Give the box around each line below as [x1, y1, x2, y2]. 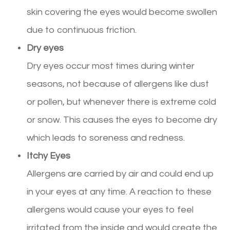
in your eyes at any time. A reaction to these [27, 186, 212, 197]
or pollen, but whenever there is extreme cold [27, 97, 217, 107]
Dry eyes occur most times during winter [27, 61, 195, 71]
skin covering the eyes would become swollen [27, 7, 218, 17]
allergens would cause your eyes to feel [27, 204, 194, 215]
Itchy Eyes [27, 150, 71, 161]
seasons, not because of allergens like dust [27, 79, 209, 89]
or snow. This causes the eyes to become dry [27, 114, 218, 125]
